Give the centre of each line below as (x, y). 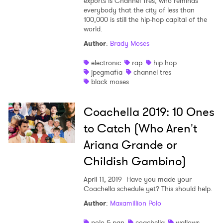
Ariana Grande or (130, 145)
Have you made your (158, 179)
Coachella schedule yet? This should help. (148, 189)
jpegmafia (107, 72)
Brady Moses (129, 44)
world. (93, 29)
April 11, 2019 (103, 179)
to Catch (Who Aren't (140, 129)
